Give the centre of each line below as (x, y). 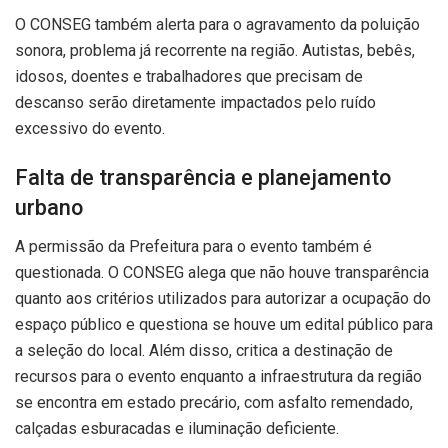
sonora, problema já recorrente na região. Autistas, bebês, (215, 50)
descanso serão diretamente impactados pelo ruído (195, 102)
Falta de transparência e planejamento (203, 178)
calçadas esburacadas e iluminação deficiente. (177, 429)
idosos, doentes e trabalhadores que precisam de (189, 76)
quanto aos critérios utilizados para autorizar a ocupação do (223, 299)
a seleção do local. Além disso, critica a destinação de (204, 351)
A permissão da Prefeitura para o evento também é (193, 247)
